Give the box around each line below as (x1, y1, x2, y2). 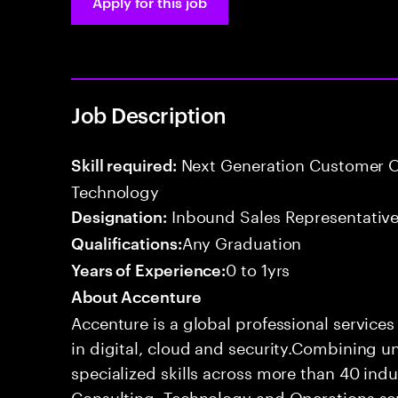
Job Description (71, 100, 227, 129)
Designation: (71, 204, 167, 227)
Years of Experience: (71, 258, 227, 280)
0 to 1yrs (226, 255, 291, 280)
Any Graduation (181, 228, 302, 253)
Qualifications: (71, 231, 182, 253)
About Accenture (71, 284, 202, 306)
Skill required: (71, 153, 177, 175)
